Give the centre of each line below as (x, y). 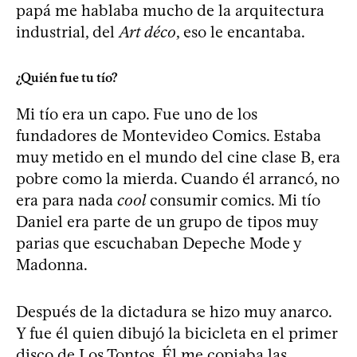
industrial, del (67, 31)
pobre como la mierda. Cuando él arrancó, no (178, 178)
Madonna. (52, 264)
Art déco (147, 31)
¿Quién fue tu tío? (67, 77)
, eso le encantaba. (241, 31)
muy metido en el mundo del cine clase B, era (178, 157)
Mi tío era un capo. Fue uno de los (137, 114)
